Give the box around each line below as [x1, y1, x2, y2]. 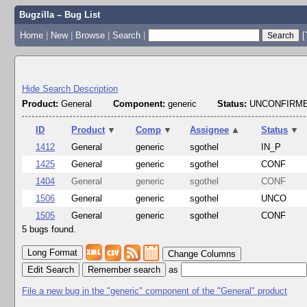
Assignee [190, 125, 230, 136]
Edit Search [27, 264, 74, 275]
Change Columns [168, 249, 236, 260]
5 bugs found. [22, 224, 76, 235]
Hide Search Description [22, 84, 118, 94]
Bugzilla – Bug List [19, 10, 100, 20]
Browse [75, 29, 105, 40]
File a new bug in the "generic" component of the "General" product [22, 285, 287, 296]
